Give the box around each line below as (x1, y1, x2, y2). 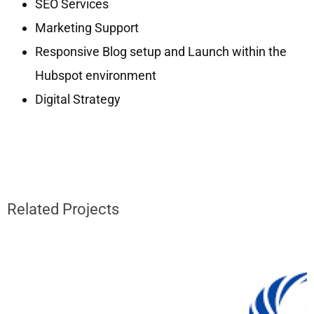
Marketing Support (34, 20, 139, 35)
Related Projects (7, 200, 119, 218)
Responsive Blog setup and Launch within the (34, 43, 287, 59)
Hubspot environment (34, 67, 156, 83)
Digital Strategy (34, 91, 121, 107)
